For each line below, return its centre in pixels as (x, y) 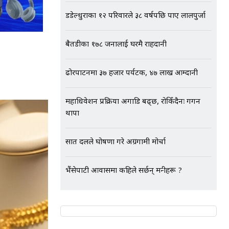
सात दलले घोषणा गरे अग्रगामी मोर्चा (116, 142)
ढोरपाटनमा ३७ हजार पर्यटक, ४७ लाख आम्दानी (132, 73)
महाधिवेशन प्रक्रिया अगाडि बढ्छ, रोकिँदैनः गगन (133, 102)
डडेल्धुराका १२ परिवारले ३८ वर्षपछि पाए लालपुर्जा (135, 16)
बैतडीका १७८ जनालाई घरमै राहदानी (116, 45)
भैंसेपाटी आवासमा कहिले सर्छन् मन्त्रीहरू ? (124, 171)
